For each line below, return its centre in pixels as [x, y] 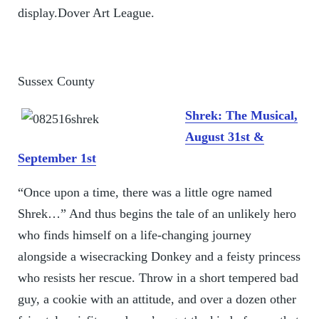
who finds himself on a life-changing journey [134, 235]
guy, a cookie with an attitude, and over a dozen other [157, 299]
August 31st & [224, 137]
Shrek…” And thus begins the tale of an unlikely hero [157, 214]
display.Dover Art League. [86, 13]
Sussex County [56, 82]
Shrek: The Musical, [241, 116]
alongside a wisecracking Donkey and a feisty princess [159, 257]
